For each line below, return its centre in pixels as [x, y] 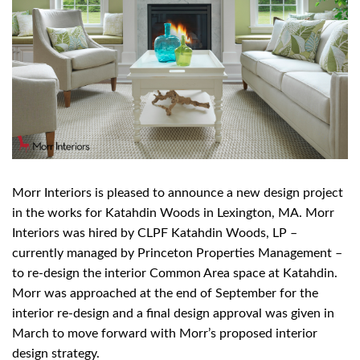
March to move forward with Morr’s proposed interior [165, 333]
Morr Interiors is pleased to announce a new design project [178, 192]
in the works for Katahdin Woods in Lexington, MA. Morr [173, 213]
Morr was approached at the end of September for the [165, 293]
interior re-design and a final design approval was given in [173, 313]
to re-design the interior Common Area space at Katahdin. [175, 273]
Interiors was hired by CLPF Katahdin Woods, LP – [155, 233]
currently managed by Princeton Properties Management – [177, 253]
